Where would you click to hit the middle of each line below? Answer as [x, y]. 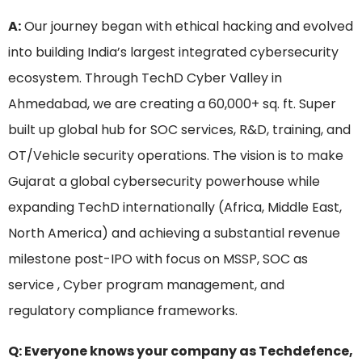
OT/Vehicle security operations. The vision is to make [176, 156]
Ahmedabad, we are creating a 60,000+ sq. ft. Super [172, 104]
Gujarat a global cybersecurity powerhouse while [164, 182]
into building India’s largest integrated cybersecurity [173, 53]
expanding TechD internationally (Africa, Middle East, [175, 208]
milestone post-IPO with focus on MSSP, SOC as [158, 259]
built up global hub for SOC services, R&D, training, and [179, 130]
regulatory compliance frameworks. [123, 311]
